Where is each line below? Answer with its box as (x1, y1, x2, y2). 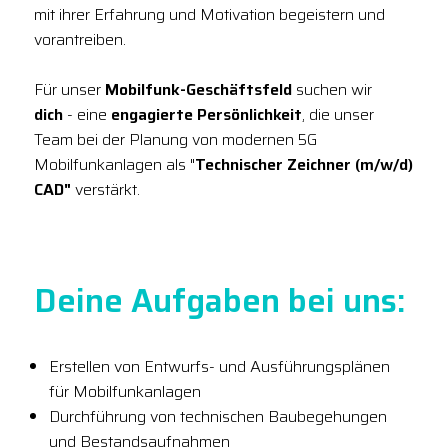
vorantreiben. (34, 27, 126, 53)
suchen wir (292, 77, 372, 103)
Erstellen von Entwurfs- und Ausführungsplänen (49, 354, 390, 380)
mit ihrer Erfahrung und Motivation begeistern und (34, 2, 385, 28)
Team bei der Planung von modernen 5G (34, 127, 317, 153)
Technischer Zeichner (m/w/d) (195, 152, 413, 178)
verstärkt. (71, 177, 140, 203)
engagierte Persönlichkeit (111, 102, 302, 128)
